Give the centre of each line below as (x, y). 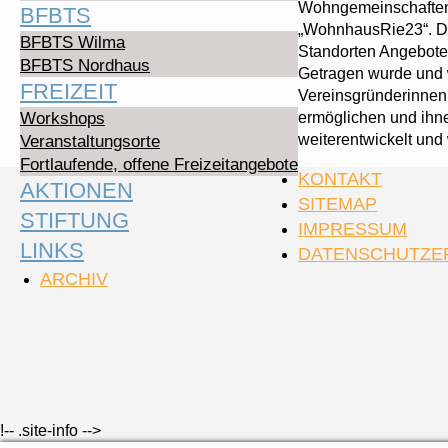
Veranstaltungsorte (90, 141)
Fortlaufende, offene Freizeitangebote (159, 164)
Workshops (62, 118)
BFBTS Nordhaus (85, 65)
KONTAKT (340, 178)
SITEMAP (337, 203)
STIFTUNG (74, 220)
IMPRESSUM (352, 228)
